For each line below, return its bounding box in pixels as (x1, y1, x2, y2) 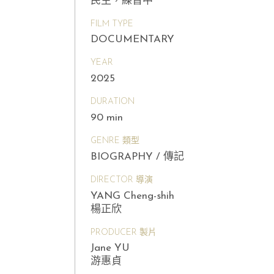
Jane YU (91, 243, 130, 254)
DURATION (91, 97, 135, 107)
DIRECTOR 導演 (91, 175, 153, 185)
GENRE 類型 (91, 136, 139, 146)
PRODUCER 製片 (91, 228, 157, 237)
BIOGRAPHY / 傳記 (91, 151, 184, 162)
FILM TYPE (91, 19, 133, 29)
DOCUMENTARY (91, 34, 174, 45)
